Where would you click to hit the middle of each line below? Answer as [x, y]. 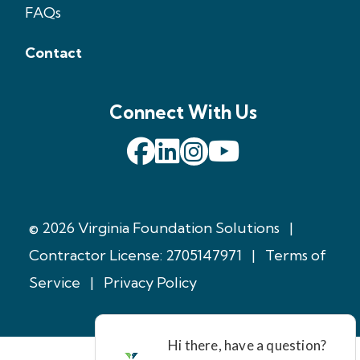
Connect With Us [183, 112]
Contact [53, 53]
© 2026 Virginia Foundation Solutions [154, 228]
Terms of [296, 256]
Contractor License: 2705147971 [135, 256]
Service [55, 283]
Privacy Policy [150, 283]
